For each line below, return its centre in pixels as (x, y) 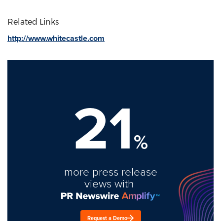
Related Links (33, 22)
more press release (110, 171)
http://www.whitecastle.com (56, 38)
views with (110, 183)
